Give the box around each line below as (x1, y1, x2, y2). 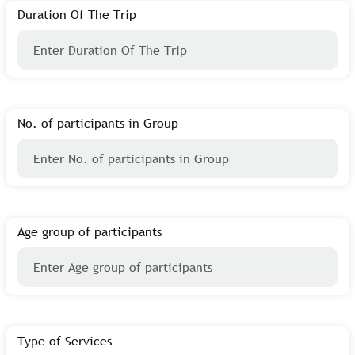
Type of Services (17, 331, 112, 349)
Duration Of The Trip (17, 5, 136, 23)
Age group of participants (17, 223, 162, 241)
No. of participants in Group (17, 114, 178, 132)
